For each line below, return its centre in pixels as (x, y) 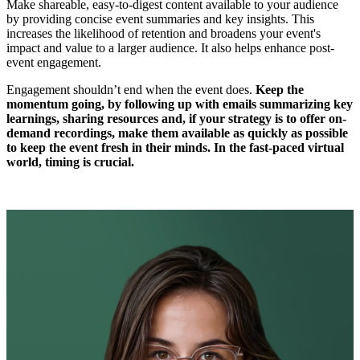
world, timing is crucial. (70, 162)
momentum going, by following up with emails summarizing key (180, 104)
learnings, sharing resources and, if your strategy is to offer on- (176, 118)
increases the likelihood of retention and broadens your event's (164, 33)
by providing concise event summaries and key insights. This (160, 18)
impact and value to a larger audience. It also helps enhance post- (170, 47)
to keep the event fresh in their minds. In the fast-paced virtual (175, 147)
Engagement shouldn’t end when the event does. (131, 89)
